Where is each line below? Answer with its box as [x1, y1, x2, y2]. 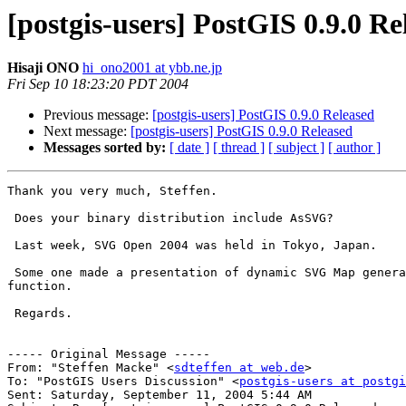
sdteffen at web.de [174, 361, 304, 375]
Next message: [43, 123, 130, 140]
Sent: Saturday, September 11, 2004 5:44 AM [7, 388, 312, 402]
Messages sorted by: [43, 140, 166, 156]
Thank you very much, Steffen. [7, 184, 217, 198]
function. [7, 279, 72, 294]
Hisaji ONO [7, 60, 79, 76]
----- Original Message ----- [7, 347, 217, 362]
